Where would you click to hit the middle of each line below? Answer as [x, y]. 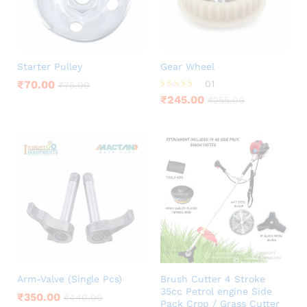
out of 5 [175, 113]
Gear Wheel [187, 67]
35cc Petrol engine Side [216, 292]
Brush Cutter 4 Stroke [213, 279]
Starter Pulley [50, 67]
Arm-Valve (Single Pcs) [70, 279]
